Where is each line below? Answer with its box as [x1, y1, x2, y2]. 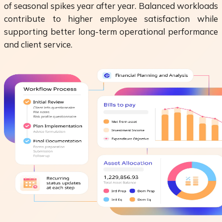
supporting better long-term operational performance [4, 26, 218, 37]
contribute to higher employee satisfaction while [4, 13, 218, 24]
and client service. [4, 39, 72, 50]
